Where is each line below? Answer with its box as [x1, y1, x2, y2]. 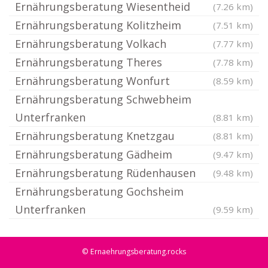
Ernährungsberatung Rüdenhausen [15, 166, 196, 180]
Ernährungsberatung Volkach [15, 36, 166, 51]
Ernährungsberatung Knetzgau [15, 129, 175, 143]
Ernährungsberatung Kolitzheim [15, 18, 181, 32]
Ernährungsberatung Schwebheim [15, 92, 191, 106]
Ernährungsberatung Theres [15, 55, 162, 69]
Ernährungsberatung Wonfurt [15, 74, 170, 88]
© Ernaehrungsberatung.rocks [82, 246, 186, 257]
